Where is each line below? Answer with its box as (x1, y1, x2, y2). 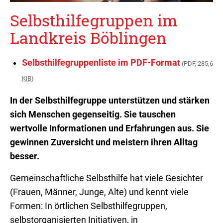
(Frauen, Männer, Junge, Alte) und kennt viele (10, 187, 189, 198)
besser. (10, 151, 39, 162)
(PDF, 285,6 (180, 60, 213, 68)
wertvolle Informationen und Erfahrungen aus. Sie (10, 123, 209, 134)
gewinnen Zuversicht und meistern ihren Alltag (10, 137, 198, 148)
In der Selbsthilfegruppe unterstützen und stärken (10, 96, 210, 106)
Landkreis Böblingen (10, 26, 167, 48)
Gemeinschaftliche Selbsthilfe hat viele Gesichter (10, 173, 203, 184)
